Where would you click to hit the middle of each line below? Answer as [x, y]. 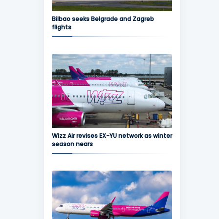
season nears [72, 144]
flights [61, 27]
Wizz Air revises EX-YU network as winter [112, 136]
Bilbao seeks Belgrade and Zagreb [103, 19]
